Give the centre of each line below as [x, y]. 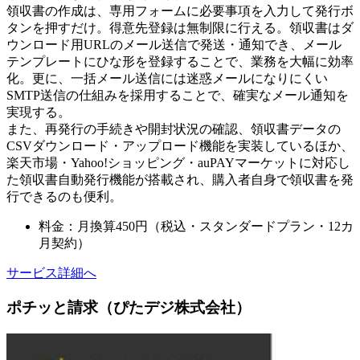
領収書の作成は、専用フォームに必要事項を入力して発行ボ [180, 11]
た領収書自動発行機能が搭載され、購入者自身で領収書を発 [180, 180]
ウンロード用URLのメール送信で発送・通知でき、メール [174, 45]
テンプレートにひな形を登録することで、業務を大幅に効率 [180, 62]
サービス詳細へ [51, 273]
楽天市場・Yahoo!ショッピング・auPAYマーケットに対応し [178, 163]
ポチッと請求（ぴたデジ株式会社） [129, 308]
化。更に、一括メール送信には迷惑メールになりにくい [167, 79]
